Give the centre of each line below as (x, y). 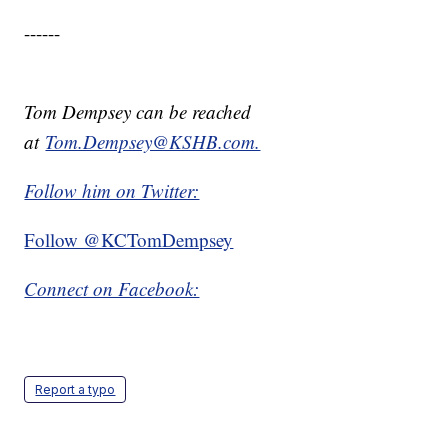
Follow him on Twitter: (112, 191)
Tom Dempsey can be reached (138, 112)
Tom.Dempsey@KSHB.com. (153, 142)
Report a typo (75, 390)
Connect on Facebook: (112, 289)
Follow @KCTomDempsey (129, 240)
